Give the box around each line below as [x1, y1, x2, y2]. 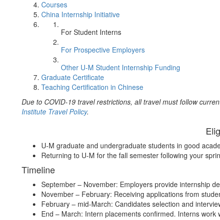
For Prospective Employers [61, 45, 145, 55]
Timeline [22, 163, 55, 176]
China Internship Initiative [41, 9, 120, 19]
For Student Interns [61, 27, 121, 37]
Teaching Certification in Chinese [41, 82, 143, 92]
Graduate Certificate [41, 72, 104, 82]
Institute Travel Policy [22, 107, 87, 116]
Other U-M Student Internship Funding [61, 62, 180, 72]
